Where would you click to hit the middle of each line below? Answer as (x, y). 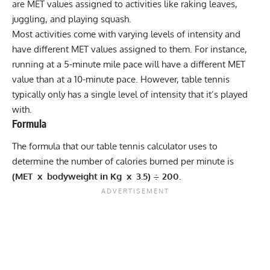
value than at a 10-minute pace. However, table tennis (121, 79)
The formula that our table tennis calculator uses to (115, 146)
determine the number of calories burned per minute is (123, 162)
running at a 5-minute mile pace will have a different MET (129, 64)
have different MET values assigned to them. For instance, (130, 49)
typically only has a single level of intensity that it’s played (130, 94)
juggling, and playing (56, 19)
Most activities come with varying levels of (100, 34)
